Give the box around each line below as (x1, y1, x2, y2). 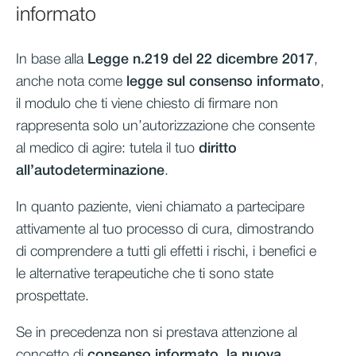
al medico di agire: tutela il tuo (16, 141, 199, 155)
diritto (199, 141, 237, 155)
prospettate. (16, 289, 89, 303)
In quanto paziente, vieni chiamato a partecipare (16, 200, 304, 214)
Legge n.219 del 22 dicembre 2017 (87, 52, 314, 66)
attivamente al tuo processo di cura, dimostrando (16, 222, 314, 236)
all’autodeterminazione (16, 164, 164, 177)
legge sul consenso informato (126, 75, 320, 88)
